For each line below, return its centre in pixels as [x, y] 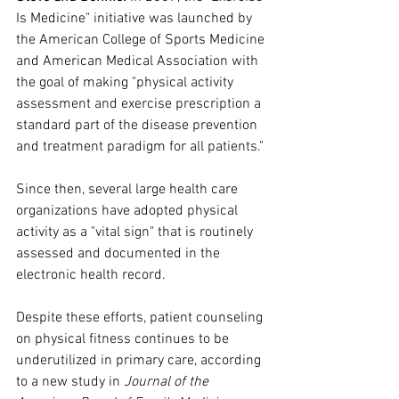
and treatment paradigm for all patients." [142, 147]
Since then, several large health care [129, 190]
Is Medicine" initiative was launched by [136, 19]
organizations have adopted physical [129, 212]
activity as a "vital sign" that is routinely [136, 233]
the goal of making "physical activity [126, 83]
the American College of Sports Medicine [142, 41]
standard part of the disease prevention [138, 126]
